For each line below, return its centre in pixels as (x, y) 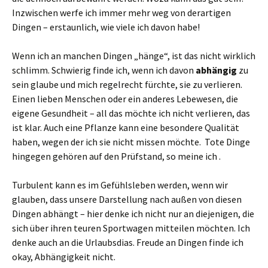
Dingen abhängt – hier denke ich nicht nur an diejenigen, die (133, 214)
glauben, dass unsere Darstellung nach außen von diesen (127, 199)
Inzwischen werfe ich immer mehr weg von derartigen (121, 13)
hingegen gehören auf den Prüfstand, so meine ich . (116, 156)
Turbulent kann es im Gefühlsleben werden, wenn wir (120, 185)
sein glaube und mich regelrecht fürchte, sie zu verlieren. (127, 84)
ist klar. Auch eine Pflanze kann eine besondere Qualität (126, 127)
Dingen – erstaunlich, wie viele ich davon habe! (106, 27)
